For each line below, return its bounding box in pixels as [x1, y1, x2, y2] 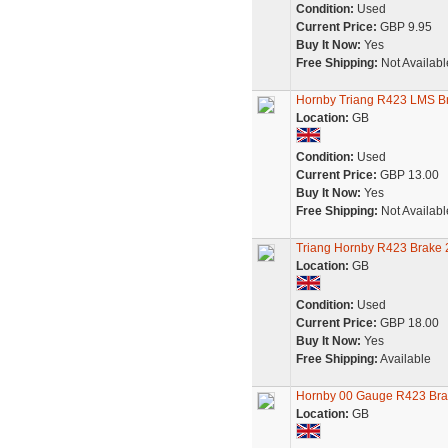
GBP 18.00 [376, 316, 439, 330]
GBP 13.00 [376, 168, 439, 182]
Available [377, 352, 431, 366]
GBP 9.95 [376, 20, 432, 34]
